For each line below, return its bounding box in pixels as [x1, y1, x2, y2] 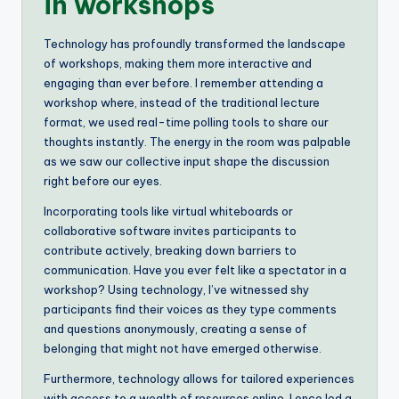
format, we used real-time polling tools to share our [44, 114, 329, 129]
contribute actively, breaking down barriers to [44, 242, 297, 257]
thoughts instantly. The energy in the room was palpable [44, 134, 351, 149]
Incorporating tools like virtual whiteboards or [44, 203, 293, 218]
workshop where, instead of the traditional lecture [44, 94, 320, 110]
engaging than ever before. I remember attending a [44, 75, 323, 90]
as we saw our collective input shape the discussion [44, 153, 330, 168]
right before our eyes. [44, 173, 162, 188]
